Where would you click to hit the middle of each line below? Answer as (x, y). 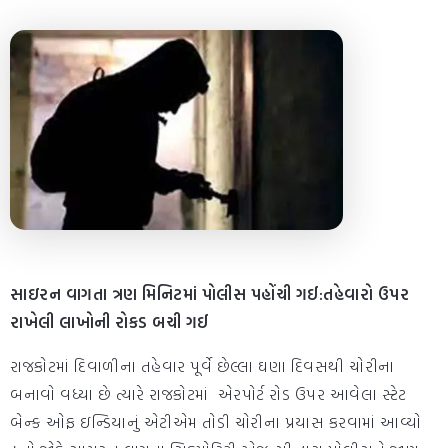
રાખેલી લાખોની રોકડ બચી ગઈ (109, 322)
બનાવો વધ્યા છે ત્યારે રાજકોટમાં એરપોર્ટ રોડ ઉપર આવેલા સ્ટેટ (208, 394)
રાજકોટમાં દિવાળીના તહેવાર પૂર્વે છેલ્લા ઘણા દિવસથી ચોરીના (202, 366)
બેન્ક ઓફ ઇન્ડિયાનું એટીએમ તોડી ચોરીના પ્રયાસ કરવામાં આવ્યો (215, 422)
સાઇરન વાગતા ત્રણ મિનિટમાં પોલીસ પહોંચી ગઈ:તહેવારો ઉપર (209, 294)
